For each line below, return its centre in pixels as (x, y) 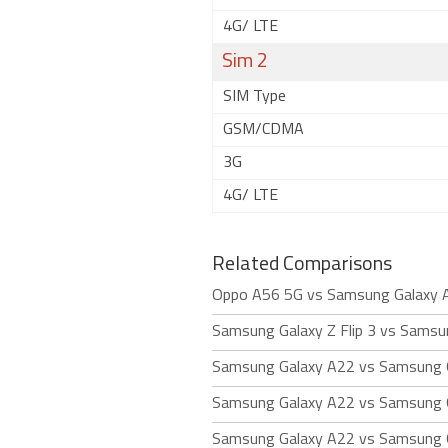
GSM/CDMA (263, 130)
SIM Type (254, 97)
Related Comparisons (302, 265)
